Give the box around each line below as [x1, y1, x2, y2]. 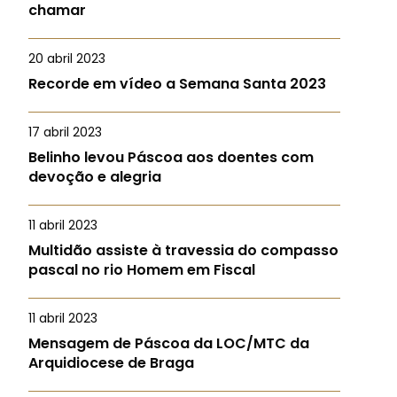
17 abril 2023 [28, 123, 102, 141]
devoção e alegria [28, 167, 161, 187]
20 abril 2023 [28, 50, 105, 67]
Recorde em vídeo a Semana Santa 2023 [28, 74, 326, 94]
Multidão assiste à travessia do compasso [28, 240, 339, 261]
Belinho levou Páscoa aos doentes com [28, 147, 314, 167]
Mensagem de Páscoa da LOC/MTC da [28, 333, 309, 354]
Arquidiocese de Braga [28, 353, 194, 373]
